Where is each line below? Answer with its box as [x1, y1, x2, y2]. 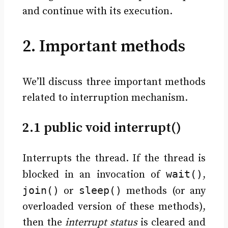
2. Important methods [22, 36, 185, 57]
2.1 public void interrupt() [22, 119, 181, 136]
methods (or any [121, 184, 206, 197]
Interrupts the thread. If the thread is [22, 152, 206, 165]
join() [22, 184, 59, 196]
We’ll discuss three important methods [22, 75, 206, 89]
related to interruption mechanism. [22, 91, 188, 104]
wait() [166, 167, 203, 180]
